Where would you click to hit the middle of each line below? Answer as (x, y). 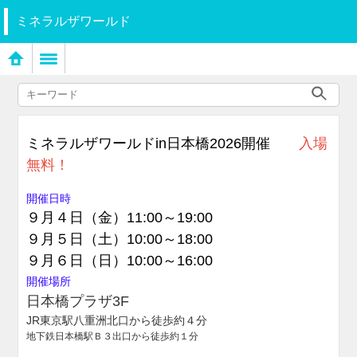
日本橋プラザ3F (78, 301)
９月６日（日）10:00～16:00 (120, 261)
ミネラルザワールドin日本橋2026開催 (163, 143)
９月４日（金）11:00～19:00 (120, 218)
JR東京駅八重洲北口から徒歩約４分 (117, 320)
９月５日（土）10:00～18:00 (120, 239)
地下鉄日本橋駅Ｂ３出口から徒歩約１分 (113, 336)
